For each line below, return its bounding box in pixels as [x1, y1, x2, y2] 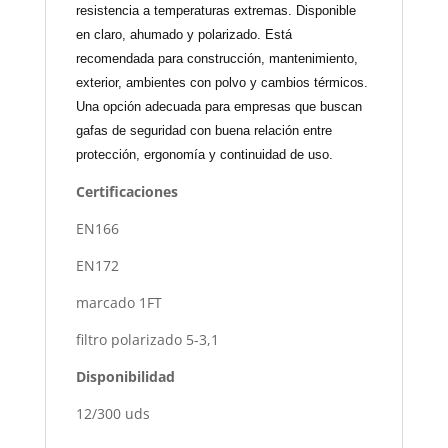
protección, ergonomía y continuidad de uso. [75, 146, 333, 162]
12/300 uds [75, 403, 150, 423]
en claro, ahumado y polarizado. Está [75, 26, 292, 42]
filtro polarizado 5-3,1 [75, 329, 219, 349]
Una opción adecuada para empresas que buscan [75, 98, 362, 114]
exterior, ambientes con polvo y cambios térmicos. [75, 74, 368, 90]
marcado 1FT [75, 292, 162, 312]
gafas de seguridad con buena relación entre [75, 122, 332, 138]
